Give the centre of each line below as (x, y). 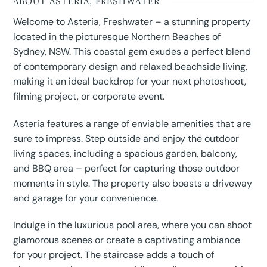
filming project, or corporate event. (89, 96)
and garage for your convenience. (86, 198)
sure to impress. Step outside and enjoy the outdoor (126, 138)
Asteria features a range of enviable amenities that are (132, 123)
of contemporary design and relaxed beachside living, (131, 66)
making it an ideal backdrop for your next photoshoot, (130, 81)
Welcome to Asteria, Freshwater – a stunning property (132, 21)
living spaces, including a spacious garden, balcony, (125, 153)
